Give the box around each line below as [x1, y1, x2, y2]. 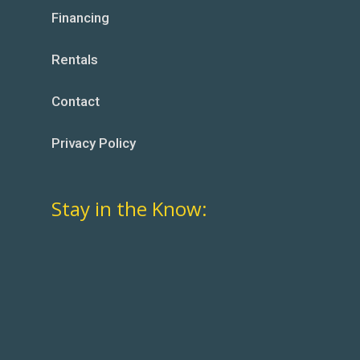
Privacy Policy [51, 135, 136, 151]
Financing [51, 10, 109, 26]
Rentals [51, 51, 98, 67]
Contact [51, 93, 100, 109]
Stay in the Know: [51, 195, 207, 222]
